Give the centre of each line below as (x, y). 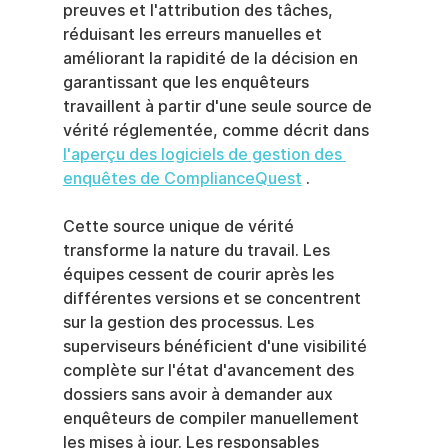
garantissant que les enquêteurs (187, 82)
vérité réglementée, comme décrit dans (217, 130)
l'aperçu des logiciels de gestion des (204, 154)
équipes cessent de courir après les (200, 274)
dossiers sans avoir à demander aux (199, 394)
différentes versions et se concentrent (213, 298)
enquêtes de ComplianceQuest (182, 178)
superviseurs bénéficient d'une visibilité (216, 346)
